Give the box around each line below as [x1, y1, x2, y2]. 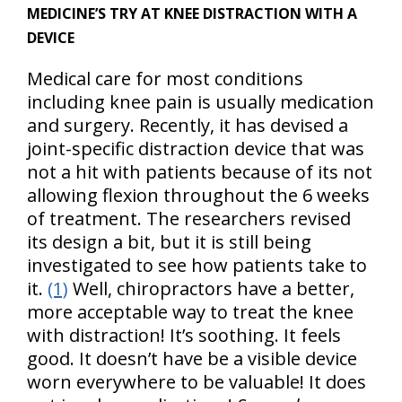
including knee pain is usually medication [27, 90, 374, 114]
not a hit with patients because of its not [27, 160, 372, 184]
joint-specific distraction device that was [27, 136, 364, 161]
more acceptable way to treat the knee [27, 300, 354, 324]
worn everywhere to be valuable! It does [27, 370, 366, 394]
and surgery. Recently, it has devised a [27, 113, 348, 137]
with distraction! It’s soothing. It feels [27, 323, 341, 347]
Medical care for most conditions [27, 66, 303, 91]
